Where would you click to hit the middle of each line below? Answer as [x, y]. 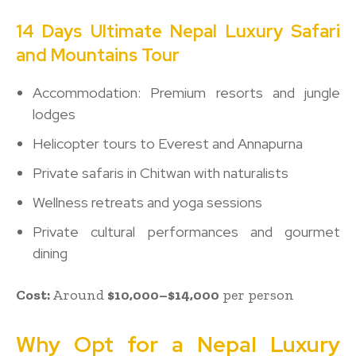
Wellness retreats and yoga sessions [147, 202]
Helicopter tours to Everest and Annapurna [168, 143]
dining [50, 253]
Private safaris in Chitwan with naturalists [161, 172]
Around [79, 294]
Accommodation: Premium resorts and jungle [186, 92]
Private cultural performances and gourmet [186, 231]
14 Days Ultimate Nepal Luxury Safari [178, 31]
